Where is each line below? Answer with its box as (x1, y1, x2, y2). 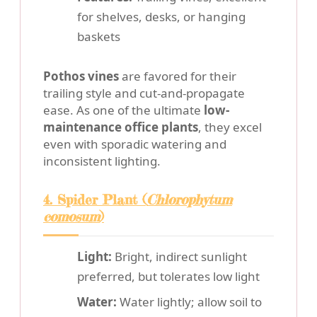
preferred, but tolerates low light (77, 268, 260, 285)
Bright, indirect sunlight (112, 248, 247, 265)
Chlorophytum (146, 191, 232, 209)
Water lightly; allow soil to (117, 294, 262, 311)
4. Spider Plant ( (43, 191, 146, 209)
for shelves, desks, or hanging (77, 8, 246, 25)
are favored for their (119, 68, 236, 85)
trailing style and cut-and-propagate (43, 85, 245, 102)
